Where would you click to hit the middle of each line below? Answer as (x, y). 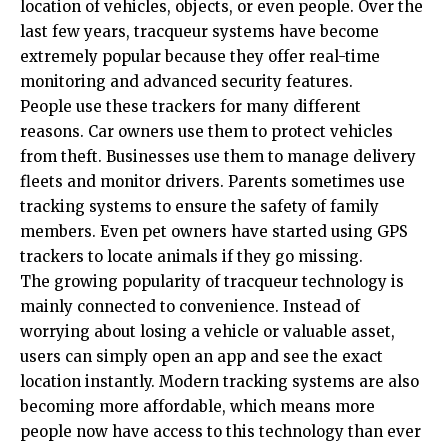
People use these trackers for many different (190, 106)
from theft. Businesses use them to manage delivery (218, 156)
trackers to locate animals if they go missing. (191, 256)
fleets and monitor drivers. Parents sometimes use (212, 181)
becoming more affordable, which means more (197, 406)
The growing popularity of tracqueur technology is (212, 281)
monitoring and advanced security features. (186, 81)
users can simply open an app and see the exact (201, 356)
